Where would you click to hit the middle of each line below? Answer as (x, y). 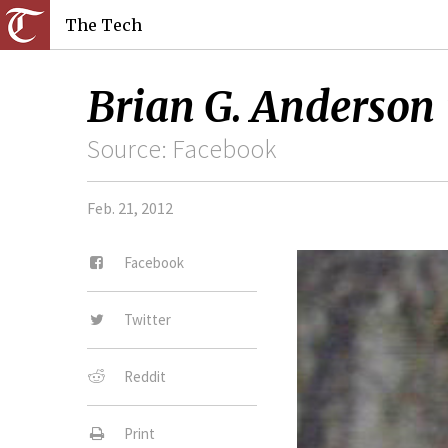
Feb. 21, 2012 (130, 208)
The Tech (103, 25)
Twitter (148, 319)
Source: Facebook (181, 149)
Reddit (145, 376)
